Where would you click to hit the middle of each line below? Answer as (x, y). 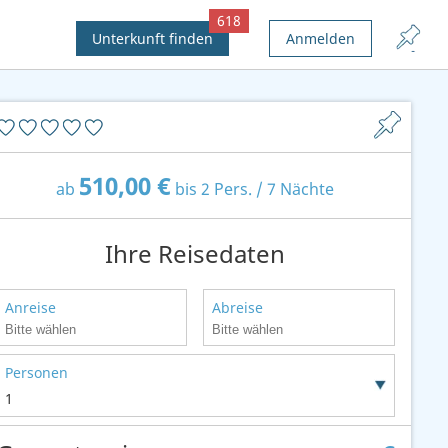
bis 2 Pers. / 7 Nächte (253, 189)
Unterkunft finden (152, 38)
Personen (36, 372)
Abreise (238, 307)
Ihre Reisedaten (195, 253)
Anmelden (320, 38)
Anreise (30, 307)
